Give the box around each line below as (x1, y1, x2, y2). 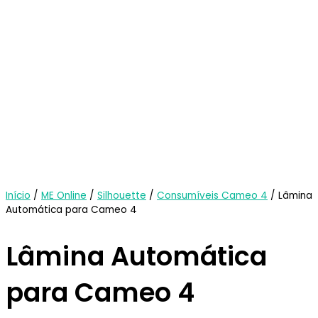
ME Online (41, 189, 87, 203)
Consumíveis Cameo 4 (157, 189, 268, 203)
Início (6, 189, 31, 203)
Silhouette (97, 189, 146, 203)
